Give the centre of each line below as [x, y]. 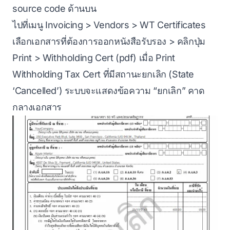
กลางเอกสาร [37, 107]
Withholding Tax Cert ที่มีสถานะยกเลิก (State [103, 74]
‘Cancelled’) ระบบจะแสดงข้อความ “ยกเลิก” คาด [109, 90]
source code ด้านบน [54, 8]
